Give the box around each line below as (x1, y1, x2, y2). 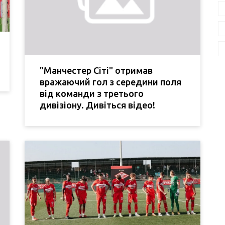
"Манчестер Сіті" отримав (40, 65, 153, 76)
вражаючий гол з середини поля (40, 77, 181, 87)
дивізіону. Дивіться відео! (40, 100, 155, 110)
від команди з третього (40, 88, 144, 99)
